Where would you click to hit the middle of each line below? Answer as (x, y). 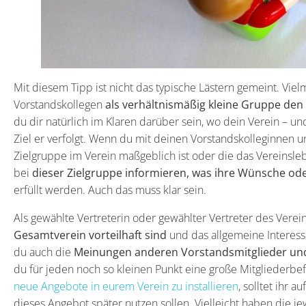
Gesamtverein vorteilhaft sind (90, 235)
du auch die (44, 252)
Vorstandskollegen (59, 105)
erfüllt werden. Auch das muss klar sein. (110, 190)
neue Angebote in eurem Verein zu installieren (126, 287)
